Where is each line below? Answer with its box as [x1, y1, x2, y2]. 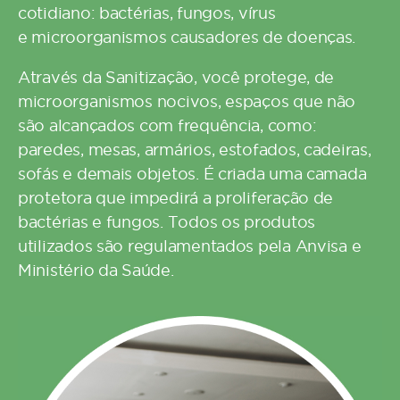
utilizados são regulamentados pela [18, 237, 296, 254]
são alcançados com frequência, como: [18, 117, 317, 134]
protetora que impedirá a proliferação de [18, 189, 334, 206]
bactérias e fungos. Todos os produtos [18, 213, 316, 230]
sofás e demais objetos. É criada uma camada [18, 165, 367, 182]
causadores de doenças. [166, 29, 356, 46]
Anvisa [295, 237, 347, 254]
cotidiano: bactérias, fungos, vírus [18, 4, 276, 21]
